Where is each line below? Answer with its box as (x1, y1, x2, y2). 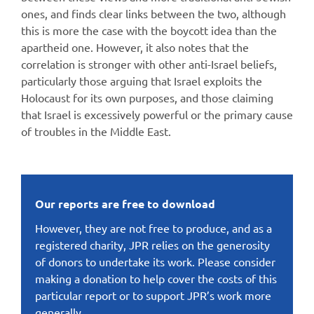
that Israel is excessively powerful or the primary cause (21, 107, 293, 121)
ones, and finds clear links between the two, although (21, 6, 286, 20)
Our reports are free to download (35, 196, 215, 211)
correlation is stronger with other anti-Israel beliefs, (21, 56, 277, 71)
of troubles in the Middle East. (21, 123, 171, 138)
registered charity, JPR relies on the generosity (35, 237, 270, 252)
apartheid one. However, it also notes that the (21, 39, 249, 54)
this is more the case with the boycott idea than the (21, 22, 277, 37)
